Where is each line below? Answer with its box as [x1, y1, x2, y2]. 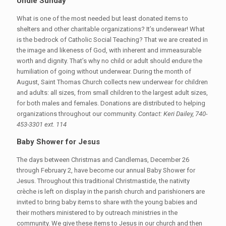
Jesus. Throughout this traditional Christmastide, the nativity [17, 177, 190, 185]
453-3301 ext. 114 [17, 121, 67, 128]
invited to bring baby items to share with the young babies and [17, 198, 197, 206]
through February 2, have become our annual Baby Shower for [17, 166, 195, 174]
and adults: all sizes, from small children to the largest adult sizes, [17, 89, 208, 96]
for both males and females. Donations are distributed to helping [17, 99, 205, 107]
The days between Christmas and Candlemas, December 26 [17, 156, 189, 163]
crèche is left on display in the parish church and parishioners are [17, 188, 205, 195]
